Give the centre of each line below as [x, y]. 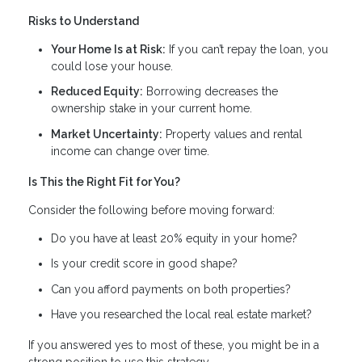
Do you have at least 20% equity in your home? [174, 238]
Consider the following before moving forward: [152, 210]
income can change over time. [130, 151]
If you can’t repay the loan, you [247, 49]
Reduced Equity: [97, 92]
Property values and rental [232, 134]
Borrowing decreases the [210, 92]
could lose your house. [112, 66]
